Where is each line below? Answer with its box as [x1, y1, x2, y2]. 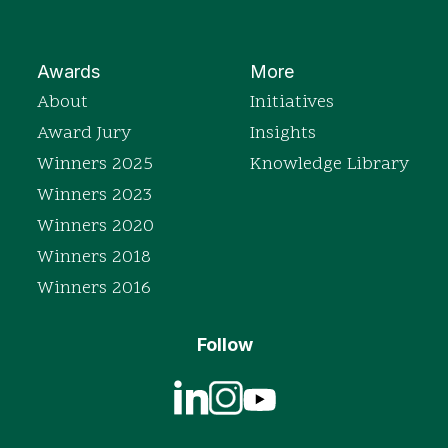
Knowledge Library [250, 152, 409, 178]
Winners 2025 [37, 152, 153, 178]
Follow [197, 334, 253, 356]
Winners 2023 [37, 183, 152, 209]
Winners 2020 [37, 214, 154, 240]
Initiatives [250, 90, 334, 116]
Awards [37, 61, 100, 83]
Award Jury [37, 121, 131, 147]
